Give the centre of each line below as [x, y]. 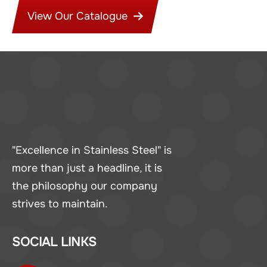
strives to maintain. [60, 204]
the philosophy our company [85, 186]
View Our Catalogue [79, 16]
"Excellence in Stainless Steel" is [92, 150]
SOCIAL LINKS [54, 242]
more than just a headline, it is [87, 168]
